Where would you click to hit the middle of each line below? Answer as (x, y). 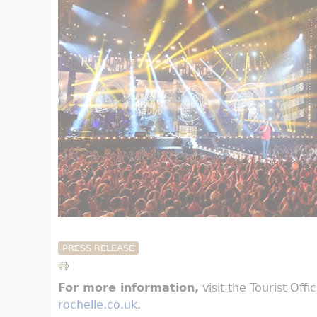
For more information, (128, 288)
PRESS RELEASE (98, 248)
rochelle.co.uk (98, 305)
